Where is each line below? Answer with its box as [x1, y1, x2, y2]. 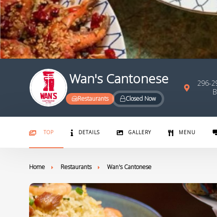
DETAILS [78, 129, 100, 136]
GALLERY [128, 129, 151, 136]
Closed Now [125, 94, 156, 103]
